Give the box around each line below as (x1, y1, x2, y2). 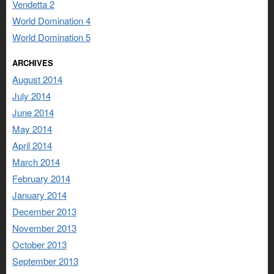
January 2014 (12, 188, 67, 201)
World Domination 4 (12, 13, 91, 27)
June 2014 (12, 105, 54, 119)
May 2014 (12, 122, 52, 135)
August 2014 (12, 72, 62, 86)
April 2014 (12, 138, 52, 152)
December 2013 (12, 204, 76, 218)
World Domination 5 (12, 30, 91, 43)
